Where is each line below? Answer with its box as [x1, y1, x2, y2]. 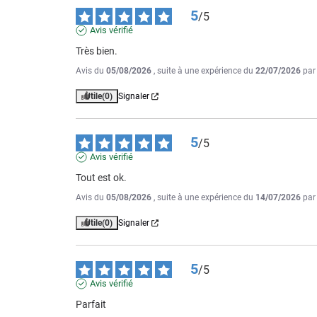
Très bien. [76, 45, 117, 57]
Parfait [76, 299, 106, 311]
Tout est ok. [76, 172, 127, 184]
